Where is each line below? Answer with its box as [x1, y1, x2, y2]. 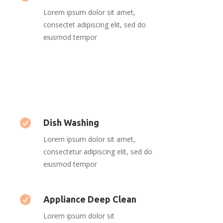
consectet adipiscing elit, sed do [43, 20, 146, 30]
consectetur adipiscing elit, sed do [43, 146, 152, 156]
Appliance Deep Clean [43, 194, 136, 204]
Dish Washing [43, 117, 99, 127]
